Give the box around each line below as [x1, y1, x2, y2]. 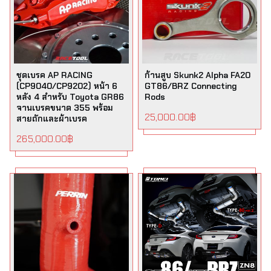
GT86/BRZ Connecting [145, 80, 237, 91]
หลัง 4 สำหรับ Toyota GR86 [16, 91, 125, 102]
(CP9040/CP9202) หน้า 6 [16, 80, 118, 91]
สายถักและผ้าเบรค [16, 113, 88, 124]
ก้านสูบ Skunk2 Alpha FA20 [145, 70, 250, 80]
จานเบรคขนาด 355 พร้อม [16, 102, 114, 113]
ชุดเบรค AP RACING [16, 70, 93, 80]
